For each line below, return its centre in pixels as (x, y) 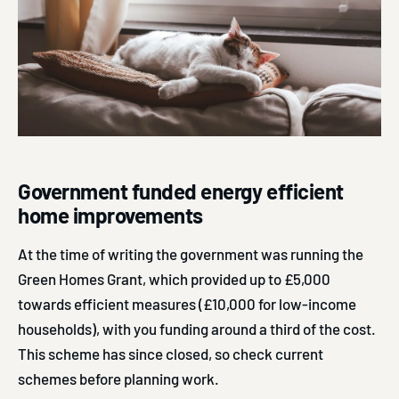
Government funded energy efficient (181, 191)
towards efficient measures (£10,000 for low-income (187, 303)
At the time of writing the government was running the (191, 253)
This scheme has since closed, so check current (171, 353)
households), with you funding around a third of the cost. (197, 328)
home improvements (110, 215)
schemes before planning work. (118, 378)
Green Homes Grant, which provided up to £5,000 (174, 278)
